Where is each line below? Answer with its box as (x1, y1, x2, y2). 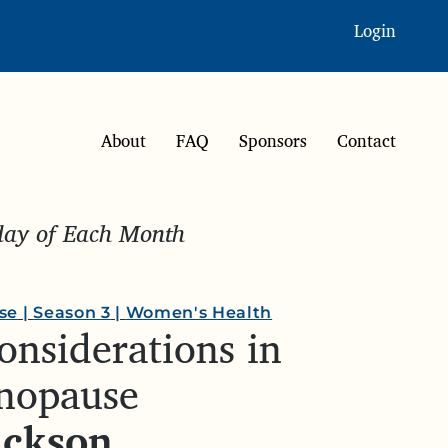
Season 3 (33, 303, 111, 322)
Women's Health (125, 303, 273, 322)
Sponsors (238, 127, 307, 154)
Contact (336, 127, 396, 154)
